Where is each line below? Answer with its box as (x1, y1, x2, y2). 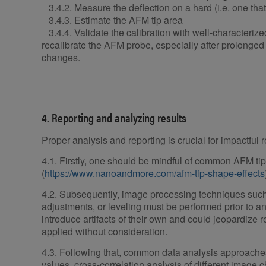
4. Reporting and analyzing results (42, 109, 186, 126)
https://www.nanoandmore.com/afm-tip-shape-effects (45, 166, 265, 180)
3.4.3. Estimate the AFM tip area (42, 13, 183, 27)
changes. (42, 50, 80, 65)
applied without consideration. (42, 224, 167, 239)
